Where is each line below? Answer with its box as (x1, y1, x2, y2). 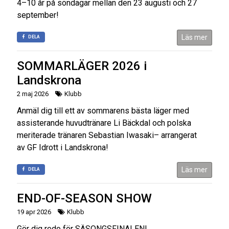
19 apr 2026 (17, 208, 51, 216)
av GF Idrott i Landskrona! (17, 142, 108, 152)
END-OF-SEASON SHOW (17, 191, 152, 205)
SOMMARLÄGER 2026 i (17, 58, 147, 73)
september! (17, 10, 61, 20)
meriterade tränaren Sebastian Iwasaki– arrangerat (17, 130, 197, 140)
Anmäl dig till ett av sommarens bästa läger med (17, 105, 189, 116)
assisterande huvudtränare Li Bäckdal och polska (17, 118, 191, 128)
